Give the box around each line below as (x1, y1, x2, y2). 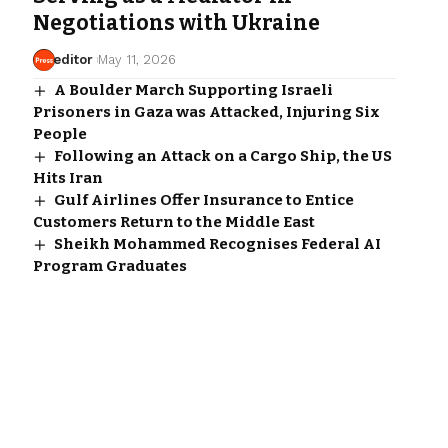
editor (53, 51, 94, 67)
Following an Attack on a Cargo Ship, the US (53, 146, 392, 165)
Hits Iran (32, 168, 103, 187)
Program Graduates (32, 256, 187, 275)
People (32, 124, 87, 143)
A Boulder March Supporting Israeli (53, 80, 333, 99)
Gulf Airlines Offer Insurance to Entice (53, 190, 354, 209)
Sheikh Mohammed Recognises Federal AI (53, 234, 381, 253)
